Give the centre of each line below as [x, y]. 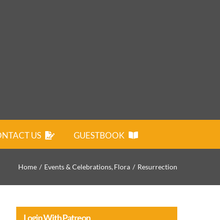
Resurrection [158, 167]
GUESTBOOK [99, 135]
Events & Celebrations [78, 167]
